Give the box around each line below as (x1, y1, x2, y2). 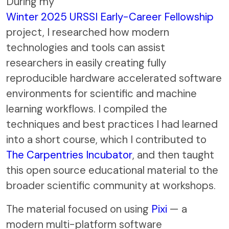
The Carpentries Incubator (6, 148, 132, 162)
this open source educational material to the (6, 164, 218, 177)
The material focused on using (6, 202, 151, 216)
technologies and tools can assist (6, 41, 165, 55)
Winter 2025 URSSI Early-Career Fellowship (6, 10, 214, 24)
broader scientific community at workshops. (6, 179, 216, 193)
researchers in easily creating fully (6, 56, 166, 70)
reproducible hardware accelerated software (6, 72, 222, 85)
